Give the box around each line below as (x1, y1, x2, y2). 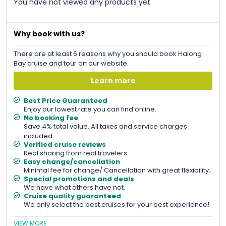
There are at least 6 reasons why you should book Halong (14, 48, 202, 59)
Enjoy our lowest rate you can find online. (24, 104, 156, 114)
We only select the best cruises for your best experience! (24, 199, 209, 209)
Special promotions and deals (24, 174, 134, 184)
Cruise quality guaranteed (24, 191, 121, 201)
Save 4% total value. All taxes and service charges (24, 121, 187, 131)
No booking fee (24, 112, 78, 123)
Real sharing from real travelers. (24, 148, 129, 158)
